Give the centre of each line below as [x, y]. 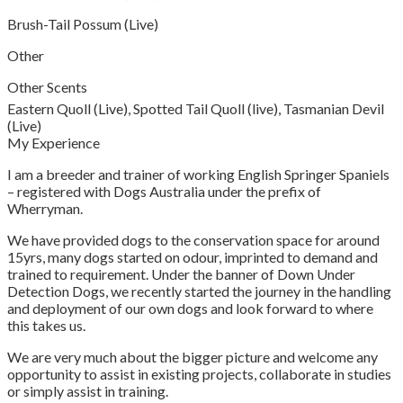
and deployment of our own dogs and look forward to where [190, 309]
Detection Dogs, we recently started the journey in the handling [199, 291]
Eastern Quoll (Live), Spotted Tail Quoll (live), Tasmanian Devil [196, 109]
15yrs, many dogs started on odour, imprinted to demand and [193, 257]
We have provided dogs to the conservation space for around [193, 240]
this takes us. [46, 326]
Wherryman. [45, 209]
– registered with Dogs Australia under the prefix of [164, 192]
